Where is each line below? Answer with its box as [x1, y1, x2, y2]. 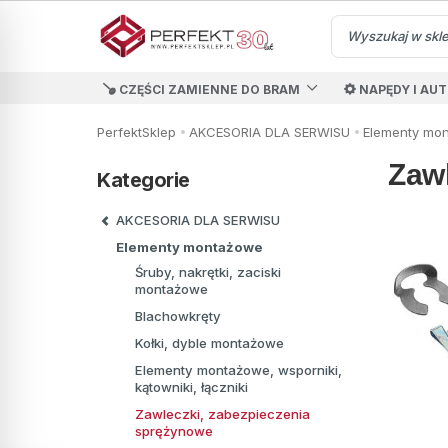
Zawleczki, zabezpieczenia [135, 406, 310, 423]
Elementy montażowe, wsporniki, [135, 362, 342, 379]
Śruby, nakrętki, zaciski [135, 264, 281, 281]
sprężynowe [135, 423, 213, 440]
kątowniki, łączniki [135, 379, 248, 396]
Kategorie [97, 167, 190, 192]
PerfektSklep [97, 123, 176, 140]
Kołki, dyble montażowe [135, 335, 284, 352]
